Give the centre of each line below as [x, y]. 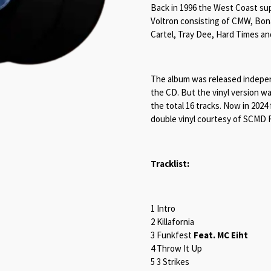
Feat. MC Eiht [221, 235]
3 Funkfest [172, 235]
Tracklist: [170, 164]
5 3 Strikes [170, 262]
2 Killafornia [172, 222]
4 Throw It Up [176, 249]
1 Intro [163, 209]
